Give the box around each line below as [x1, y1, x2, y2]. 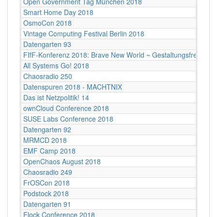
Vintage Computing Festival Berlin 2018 [23, 28, 144, 38]
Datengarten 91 [23, 199, 71, 209]
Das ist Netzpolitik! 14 [23, 92, 89, 102]
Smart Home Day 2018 [23, 7, 93, 17]
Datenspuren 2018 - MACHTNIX [23, 81, 122, 92]
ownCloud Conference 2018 [23, 103, 109, 113]
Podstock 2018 [23, 188, 69, 198]
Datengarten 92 [23, 124, 71, 134]
